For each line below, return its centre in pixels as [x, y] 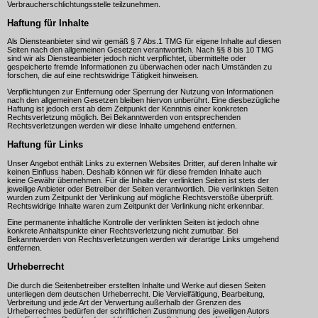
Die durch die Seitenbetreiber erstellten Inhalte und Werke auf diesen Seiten [136, 285]
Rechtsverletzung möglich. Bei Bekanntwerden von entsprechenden [124, 117]
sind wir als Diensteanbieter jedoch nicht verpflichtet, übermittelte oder [127, 59]
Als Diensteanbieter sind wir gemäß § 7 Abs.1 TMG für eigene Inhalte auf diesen [144, 42]
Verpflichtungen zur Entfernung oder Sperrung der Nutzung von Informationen [140, 92]
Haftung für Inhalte [48, 23]
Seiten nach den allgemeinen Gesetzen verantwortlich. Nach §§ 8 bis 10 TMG [141, 50]
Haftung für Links [45, 145]
